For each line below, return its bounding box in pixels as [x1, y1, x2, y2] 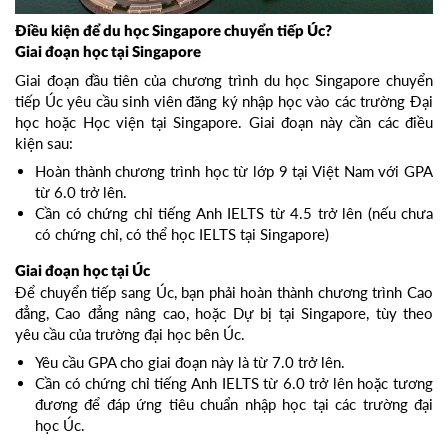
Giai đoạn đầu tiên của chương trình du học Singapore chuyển [15, 71, 433, 90]
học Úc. [35, 416, 85, 435]
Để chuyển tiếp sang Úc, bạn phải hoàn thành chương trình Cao [15, 283, 433, 302]
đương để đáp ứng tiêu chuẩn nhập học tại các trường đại [35, 395, 433, 414]
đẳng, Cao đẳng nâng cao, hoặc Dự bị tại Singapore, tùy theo [15, 304, 433, 323]
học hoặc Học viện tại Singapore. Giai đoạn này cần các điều [15, 113, 433, 132]
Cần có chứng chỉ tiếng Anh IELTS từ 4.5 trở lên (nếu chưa [35, 204, 433, 223]
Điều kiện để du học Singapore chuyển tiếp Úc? [15, 24, 332, 40]
